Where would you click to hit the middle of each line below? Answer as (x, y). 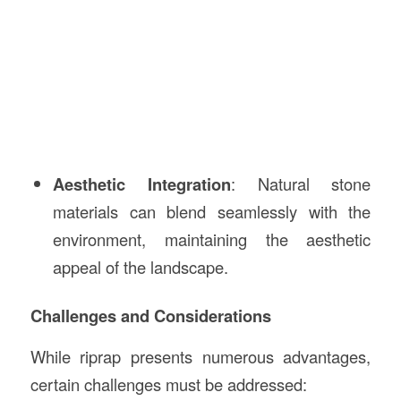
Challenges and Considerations (150, 315)
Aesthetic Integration (141, 183)
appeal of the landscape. (140, 266)
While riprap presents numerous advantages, (200, 357)
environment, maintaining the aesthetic (212, 239)
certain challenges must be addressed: (168, 384)
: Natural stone (301, 183)
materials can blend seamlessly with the (212, 211)
